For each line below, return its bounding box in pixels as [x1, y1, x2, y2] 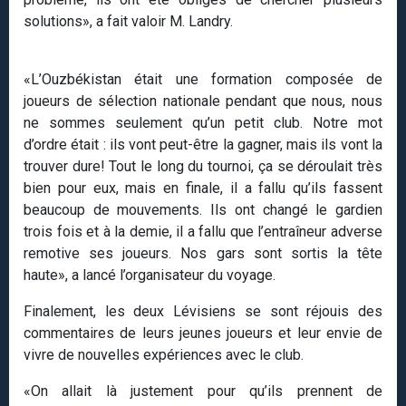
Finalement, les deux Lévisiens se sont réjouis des [24, 302, 382, 320]
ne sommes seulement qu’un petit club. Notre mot [24, 113, 382, 131]
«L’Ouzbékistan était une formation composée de [24, 70, 382, 88]
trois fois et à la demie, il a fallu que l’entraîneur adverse [24, 222, 382, 240]
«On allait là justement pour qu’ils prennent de [24, 382, 382, 400]
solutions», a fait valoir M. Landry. [24, 12, 233, 30]
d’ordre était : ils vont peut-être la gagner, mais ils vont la [24, 135, 382, 153]
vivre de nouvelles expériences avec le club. [24, 345, 304, 363]
